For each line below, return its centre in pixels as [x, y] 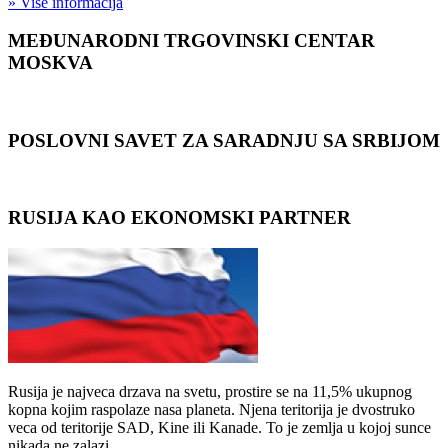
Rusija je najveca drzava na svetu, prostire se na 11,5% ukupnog [210, 391]
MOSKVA [50, 63]
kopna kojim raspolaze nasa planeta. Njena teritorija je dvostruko [211, 409]
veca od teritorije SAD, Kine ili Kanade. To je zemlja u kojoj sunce [219, 427]
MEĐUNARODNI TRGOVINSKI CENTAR [191, 41]
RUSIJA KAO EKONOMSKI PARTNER [179, 218]
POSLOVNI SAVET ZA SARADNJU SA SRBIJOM [224, 140]
